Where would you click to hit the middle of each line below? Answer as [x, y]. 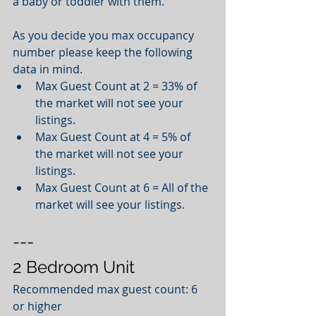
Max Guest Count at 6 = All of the [123, 187]
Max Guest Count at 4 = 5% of [114, 136]
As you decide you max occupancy [105, 35]
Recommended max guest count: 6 [107, 289]
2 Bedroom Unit [74, 267]
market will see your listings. [113, 204]
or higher [37, 306]
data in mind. [50, 69]
